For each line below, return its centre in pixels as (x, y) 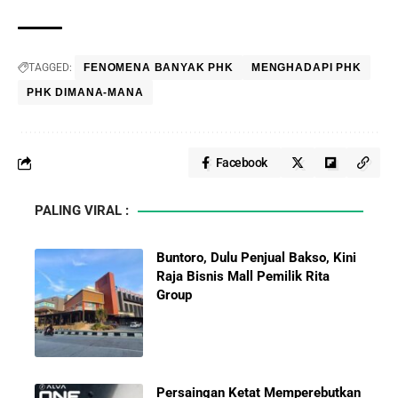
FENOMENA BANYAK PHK (159, 68)
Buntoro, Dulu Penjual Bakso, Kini (257, 258)
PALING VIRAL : (82, 211)
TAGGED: (50, 68)
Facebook (241, 163)
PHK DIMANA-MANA (85, 93)
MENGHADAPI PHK (306, 68)
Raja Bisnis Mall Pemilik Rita (243, 277)
